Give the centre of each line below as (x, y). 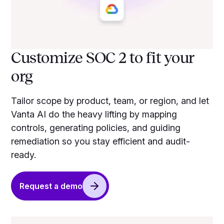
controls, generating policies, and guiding (96, 128)
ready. (24, 155)
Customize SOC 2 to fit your (102, 58)
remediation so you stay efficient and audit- (101, 141)
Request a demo (51, 186)
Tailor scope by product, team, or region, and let (110, 101)
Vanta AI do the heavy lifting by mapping (94, 114)
